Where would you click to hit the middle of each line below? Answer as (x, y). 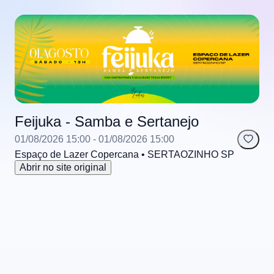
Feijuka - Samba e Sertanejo (107, 122)
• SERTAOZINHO (179, 155)
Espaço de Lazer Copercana (77, 155)
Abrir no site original (63, 168)
